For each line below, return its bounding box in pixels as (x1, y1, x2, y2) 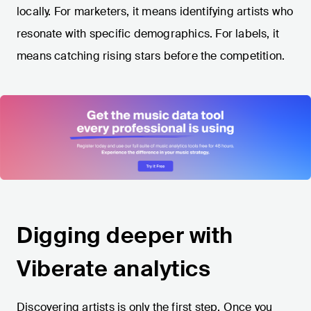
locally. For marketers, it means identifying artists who (17, 4, 294, 19)
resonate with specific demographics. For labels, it (17, 26, 280, 42)
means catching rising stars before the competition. (17, 49, 285, 64)
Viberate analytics (17, 254, 210, 284)
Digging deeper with (17, 221, 233, 251)
